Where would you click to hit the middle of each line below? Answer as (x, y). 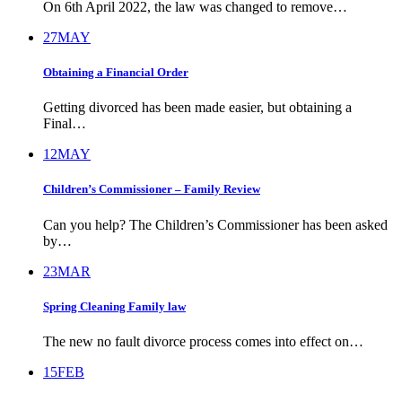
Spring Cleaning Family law (114, 306)
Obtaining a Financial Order (116, 73)
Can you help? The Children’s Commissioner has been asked (215, 224)
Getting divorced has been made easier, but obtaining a (197, 108)
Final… (65, 124)
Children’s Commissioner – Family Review (152, 189)
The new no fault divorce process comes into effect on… (203, 341)
